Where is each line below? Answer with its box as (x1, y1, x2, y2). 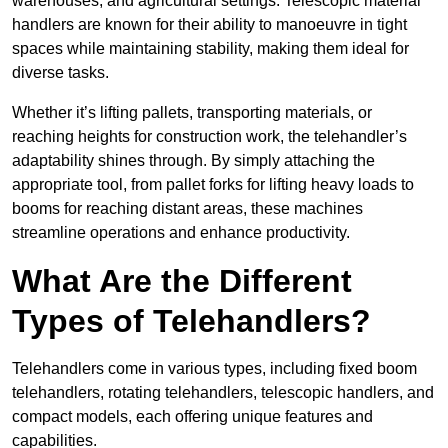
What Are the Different (12, 263, 352, 300)
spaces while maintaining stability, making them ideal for (12, 40, 409, 58)
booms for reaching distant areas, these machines (12, 200, 363, 218)
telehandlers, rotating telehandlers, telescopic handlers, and (12, 384, 434, 402)
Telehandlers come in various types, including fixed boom (12, 360, 417, 378)
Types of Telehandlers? (12, 303, 371, 340)
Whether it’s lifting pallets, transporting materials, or (12, 104, 372, 122)
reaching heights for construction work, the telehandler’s (12, 128, 407, 146)
